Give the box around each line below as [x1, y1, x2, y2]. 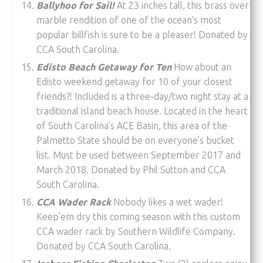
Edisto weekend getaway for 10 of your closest [36, 76, 233, 87]
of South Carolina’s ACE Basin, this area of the [36, 120, 228, 131]
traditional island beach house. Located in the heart [36, 105, 248, 116]
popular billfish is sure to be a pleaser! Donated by [36, 29, 248, 40]
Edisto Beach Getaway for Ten [36, 61, 172, 72]
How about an [171, 61, 232, 72]
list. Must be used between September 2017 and [36, 149, 241, 160]
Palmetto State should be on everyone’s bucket [36, 134, 235, 146]
